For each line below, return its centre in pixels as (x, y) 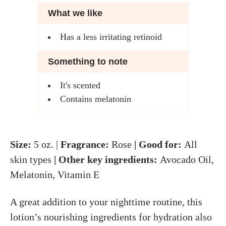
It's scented (80, 86)
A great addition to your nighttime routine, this (106, 202)
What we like (75, 13)
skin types (31, 160)
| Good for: (158, 145)
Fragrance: (85, 145)
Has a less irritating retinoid (111, 37)
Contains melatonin (96, 99)
